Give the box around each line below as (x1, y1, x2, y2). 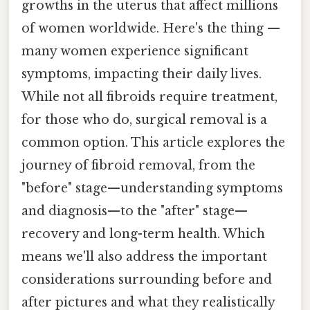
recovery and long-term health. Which (21, 226, 265, 241)
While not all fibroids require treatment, (21, 89, 277, 104)
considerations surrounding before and (21, 271, 272, 287)
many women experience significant (21, 43, 248, 59)
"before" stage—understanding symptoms (21, 180, 283, 196)
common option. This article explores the (21, 134, 285, 150)
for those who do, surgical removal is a (21, 111, 267, 127)
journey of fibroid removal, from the (21, 157, 255, 173)
